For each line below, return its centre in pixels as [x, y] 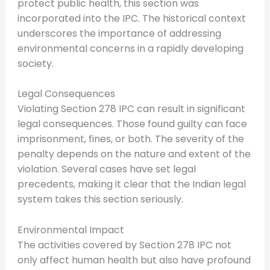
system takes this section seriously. [100, 199]
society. [35, 63]
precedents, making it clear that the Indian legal [131, 184]
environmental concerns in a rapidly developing [130, 48]
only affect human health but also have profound [134, 260]
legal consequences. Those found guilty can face [132, 124]
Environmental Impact [71, 230]
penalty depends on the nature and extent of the [134, 154]
